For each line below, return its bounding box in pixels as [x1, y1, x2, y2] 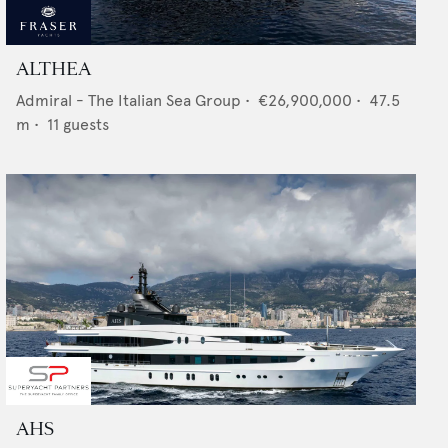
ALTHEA [16, 57, 91, 82]
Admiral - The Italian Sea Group [16, 91, 241, 111]
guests [63, 115, 109, 135]
